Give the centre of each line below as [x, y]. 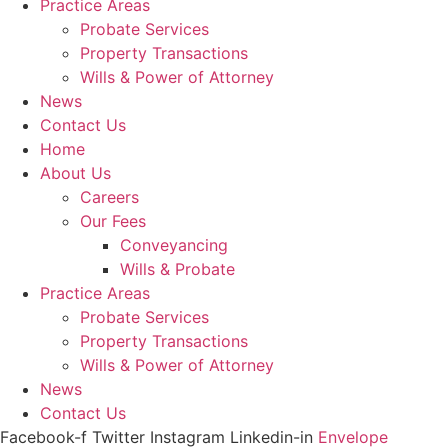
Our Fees [113, 220]
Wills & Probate [177, 268]
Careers [109, 196]
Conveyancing [174, 244]
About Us [75, 172]
